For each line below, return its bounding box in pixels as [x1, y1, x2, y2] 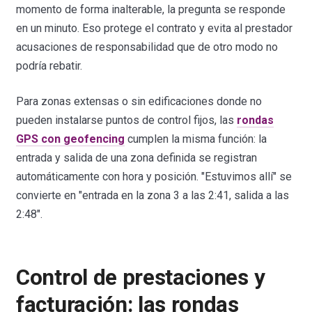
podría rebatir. [16, 59, 83, 73]
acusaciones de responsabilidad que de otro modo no [16, 40, 279, 54]
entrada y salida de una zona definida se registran [16, 151, 258, 165]
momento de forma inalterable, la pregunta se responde [16, 3, 286, 17]
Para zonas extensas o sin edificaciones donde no [16, 95, 263, 109]
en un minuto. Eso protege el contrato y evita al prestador [16, 22, 293, 36]
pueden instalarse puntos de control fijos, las [16, 114, 237, 127]
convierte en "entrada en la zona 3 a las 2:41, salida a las [16, 189, 290, 203]
